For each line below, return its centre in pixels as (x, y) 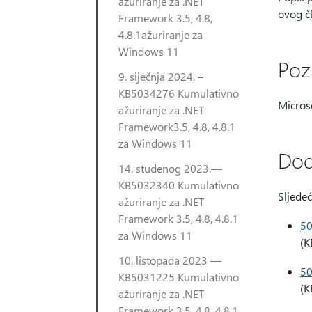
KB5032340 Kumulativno (179, 185)
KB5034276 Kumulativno (179, 93)
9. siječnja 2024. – (161, 76)
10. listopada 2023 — (170, 260)
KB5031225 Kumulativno (179, 277)
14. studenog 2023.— (170, 168)
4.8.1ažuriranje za (161, 34)
